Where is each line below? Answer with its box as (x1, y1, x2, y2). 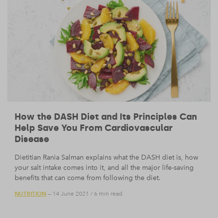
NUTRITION (15, 189, 46, 197)
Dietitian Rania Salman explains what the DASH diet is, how (15, 153, 198, 162)
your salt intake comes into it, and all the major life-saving (15, 163, 194, 172)
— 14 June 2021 (46, 190, 89, 197)
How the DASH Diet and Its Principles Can (15, 111, 197, 123)
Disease (15, 134, 49, 145)
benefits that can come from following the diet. (15, 174, 161, 182)
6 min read (94, 190, 123, 197)
